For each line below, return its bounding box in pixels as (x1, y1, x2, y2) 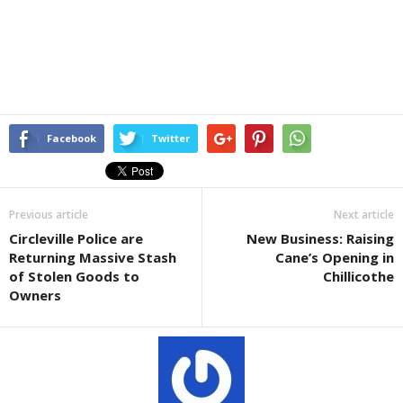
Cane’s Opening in (275, 247, 394, 266)
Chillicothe (323, 266, 394, 285)
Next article (334, 206, 394, 222)
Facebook (47, 130, 96, 145)
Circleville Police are (9, 228, 143, 247)
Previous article (9, 206, 88, 222)
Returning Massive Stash (9, 247, 176, 266)
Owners (9, 285, 61, 304)
